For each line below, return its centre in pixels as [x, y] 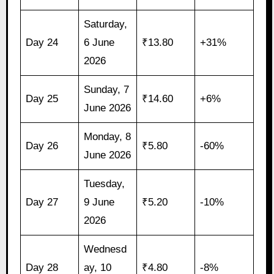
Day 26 [42, 146]
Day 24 [42, 43]
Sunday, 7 [107, 90]
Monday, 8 [108, 137]
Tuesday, [105, 184]
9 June [99, 202]
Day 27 [42, 202]
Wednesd [106, 250]
